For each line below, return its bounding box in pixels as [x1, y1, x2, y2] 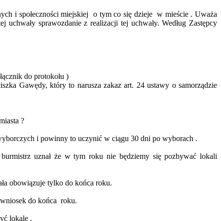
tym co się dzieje [97, 10, 152, 19]
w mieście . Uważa [156, 10, 218, 19]
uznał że [34, 152, 61, 161]
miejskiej [61, 10, 89, 19]
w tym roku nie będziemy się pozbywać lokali [61, 152, 218, 161]
